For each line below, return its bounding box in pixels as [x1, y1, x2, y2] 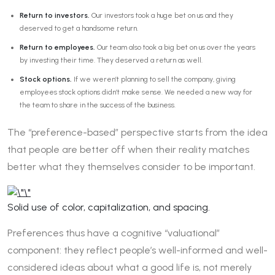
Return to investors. [20, 10, 90, 20]
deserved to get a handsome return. [20, 23, 138, 33]
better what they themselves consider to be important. [7, 160, 255, 172]
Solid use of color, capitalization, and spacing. [7, 201, 210, 213]
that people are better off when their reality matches [7, 143, 249, 155]
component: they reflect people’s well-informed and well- [7, 244, 268, 256]
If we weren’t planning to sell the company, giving [72, 74, 236, 83]
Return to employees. [20, 42, 95, 52]
